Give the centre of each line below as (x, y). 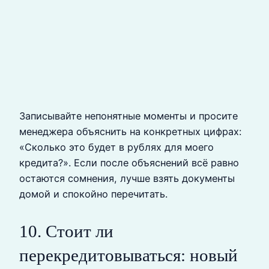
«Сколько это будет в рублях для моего (116, 147)
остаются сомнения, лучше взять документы (127, 179)
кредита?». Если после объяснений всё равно (129, 163)
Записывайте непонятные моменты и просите (128, 116)
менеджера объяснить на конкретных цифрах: (130, 132)
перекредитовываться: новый (128, 255)
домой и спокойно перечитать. (93, 194)
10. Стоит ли (66, 231)
